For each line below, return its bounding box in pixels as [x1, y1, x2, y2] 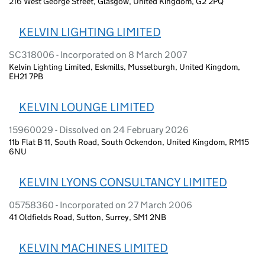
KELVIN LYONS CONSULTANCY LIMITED [19, 174, 227, 189]
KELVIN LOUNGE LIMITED [19, 99, 154, 114]
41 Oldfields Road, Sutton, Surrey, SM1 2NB [9, 211, 166, 222]
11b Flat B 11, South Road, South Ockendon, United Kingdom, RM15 [9, 136, 249, 147]
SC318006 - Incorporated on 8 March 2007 [9, 49, 187, 60]
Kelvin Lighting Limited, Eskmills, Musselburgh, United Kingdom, [9, 61, 240, 72]
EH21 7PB [9, 70, 43, 82]
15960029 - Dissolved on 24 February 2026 [9, 124, 189, 135]
